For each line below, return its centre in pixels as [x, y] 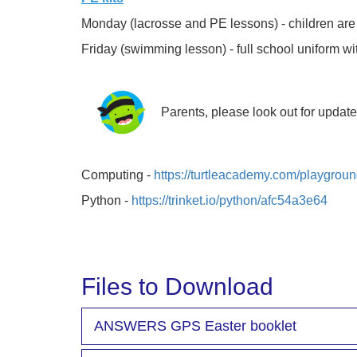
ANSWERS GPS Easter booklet [195, 326]
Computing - [118, 175]
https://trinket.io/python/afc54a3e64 [229, 201]
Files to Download [177, 287]
